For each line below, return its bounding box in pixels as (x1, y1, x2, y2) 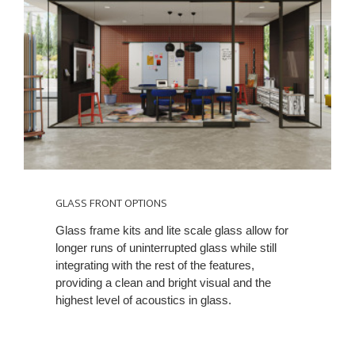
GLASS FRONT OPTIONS (55, 193, 167, 214)
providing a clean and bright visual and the (55, 276, 271, 290)
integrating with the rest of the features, (55, 258, 254, 273)
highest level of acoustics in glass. (55, 293, 231, 307)
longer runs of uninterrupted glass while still (55, 241, 277, 255)
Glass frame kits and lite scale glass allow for (55, 223, 288, 238)
